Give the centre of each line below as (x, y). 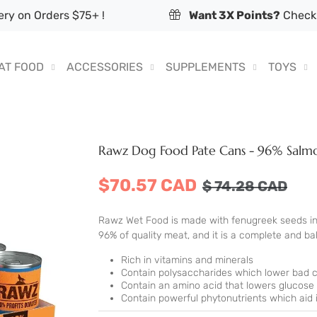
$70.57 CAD (148, 186)
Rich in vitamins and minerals (187, 260)
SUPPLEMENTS (206, 67)
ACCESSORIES (105, 67)
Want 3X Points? (235, 15)
